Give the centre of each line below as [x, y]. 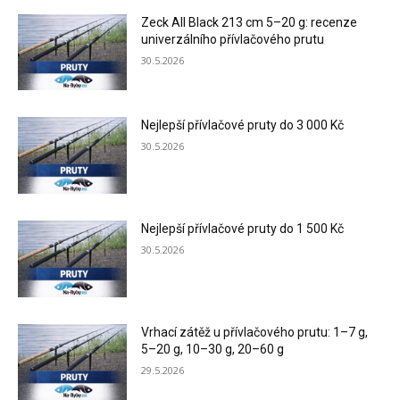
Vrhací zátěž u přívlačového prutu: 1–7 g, [255, 332]
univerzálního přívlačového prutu [233, 39]
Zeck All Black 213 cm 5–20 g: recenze [250, 22]
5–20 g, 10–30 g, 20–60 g [213, 349]
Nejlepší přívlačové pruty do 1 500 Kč [243, 228]
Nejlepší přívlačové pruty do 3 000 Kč [243, 125]
